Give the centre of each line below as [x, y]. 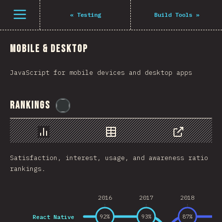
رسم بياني [61, 142]
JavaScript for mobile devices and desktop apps [101, 73]
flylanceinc [99, 105]
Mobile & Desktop [49, 49]
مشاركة [190, 142]
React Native [54, 217]
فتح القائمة [33, 11]
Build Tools [173, 15]
